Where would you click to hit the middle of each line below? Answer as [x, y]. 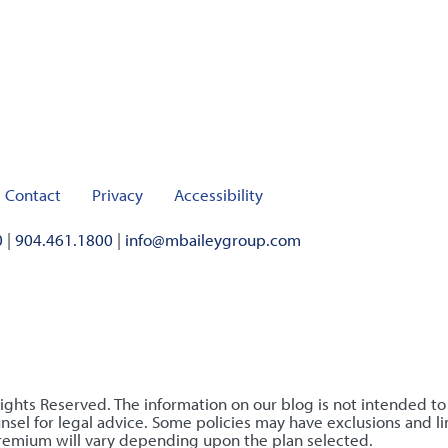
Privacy [117, 195]
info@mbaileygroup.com [213, 240]
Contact [33, 195]
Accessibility [218, 195]
